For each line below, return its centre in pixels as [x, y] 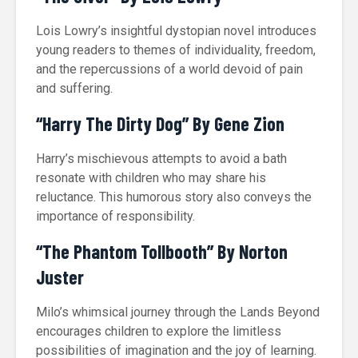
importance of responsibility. [115, 216]
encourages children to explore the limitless [159, 331]
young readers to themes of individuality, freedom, [176, 50]
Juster [60, 277]
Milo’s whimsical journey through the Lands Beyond [178, 312]
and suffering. [74, 88]
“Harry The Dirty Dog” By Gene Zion [160, 123]
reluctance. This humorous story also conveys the [174, 197]
